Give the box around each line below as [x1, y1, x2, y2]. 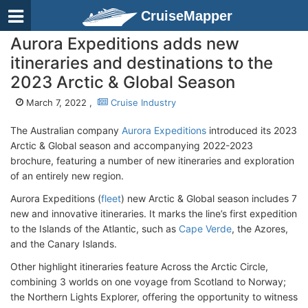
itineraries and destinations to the [10, 53, 273, 73]
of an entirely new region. [10, 170, 124, 181]
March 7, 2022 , [23, 97, 98, 108]
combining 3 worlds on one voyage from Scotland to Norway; [10, 276, 286, 287]
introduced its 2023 [206, 124, 297, 136]
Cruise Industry [108, 97, 176, 108]
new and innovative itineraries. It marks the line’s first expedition [10, 208, 297, 219]
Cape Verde [179, 223, 232, 234]
